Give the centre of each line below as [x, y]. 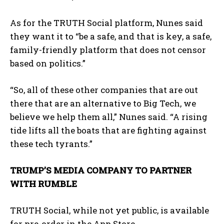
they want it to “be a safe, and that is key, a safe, [111, 36]
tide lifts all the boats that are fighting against [108, 130]
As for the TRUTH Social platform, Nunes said [106, 23]
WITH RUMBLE [43, 184]
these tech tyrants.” [51, 144]
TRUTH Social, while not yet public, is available [109, 210]
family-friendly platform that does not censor [108, 50]
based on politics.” [48, 63]
